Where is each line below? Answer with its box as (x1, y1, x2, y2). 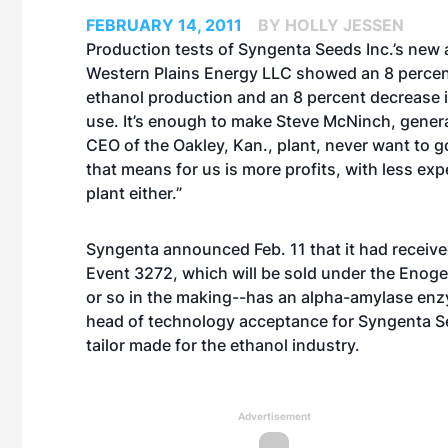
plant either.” (86, 183, 182, 203)
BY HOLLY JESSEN (258, 15, 404, 35)
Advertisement (237, 410, 311, 422)
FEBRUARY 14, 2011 (86, 15, 242, 35)
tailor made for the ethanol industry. (86, 335, 360, 355)
